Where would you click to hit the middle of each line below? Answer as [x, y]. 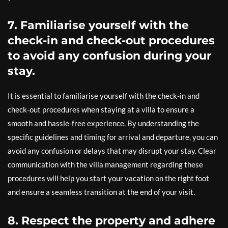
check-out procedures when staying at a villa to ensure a [101, 109]
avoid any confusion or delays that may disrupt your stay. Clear [112, 151]
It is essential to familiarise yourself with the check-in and [104, 96]
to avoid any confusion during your [109, 56]
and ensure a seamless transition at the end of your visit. [101, 192]
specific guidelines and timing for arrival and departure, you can [113, 137]
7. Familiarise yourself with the [98, 25]
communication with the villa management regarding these [105, 164]
